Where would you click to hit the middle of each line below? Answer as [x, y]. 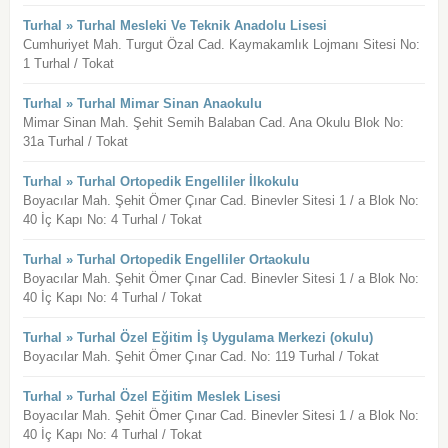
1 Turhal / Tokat [68, 64]
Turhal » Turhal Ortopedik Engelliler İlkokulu [160, 182]
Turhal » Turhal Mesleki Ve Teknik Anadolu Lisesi [174, 26]
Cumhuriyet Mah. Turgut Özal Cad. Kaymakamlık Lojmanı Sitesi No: [221, 45]
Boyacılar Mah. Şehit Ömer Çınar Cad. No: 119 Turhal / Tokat [200, 357]
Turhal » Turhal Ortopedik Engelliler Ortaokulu [166, 260]
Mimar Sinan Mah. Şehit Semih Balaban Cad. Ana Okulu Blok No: [213, 123]
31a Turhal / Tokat [75, 142]
